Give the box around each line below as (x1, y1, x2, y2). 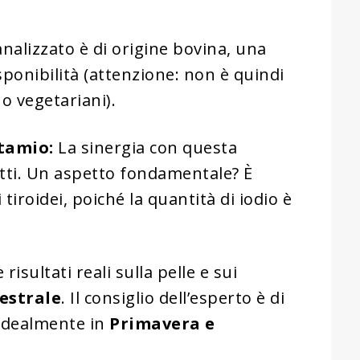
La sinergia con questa (53, 136, 237, 158)
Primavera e (109, 312, 215, 334)
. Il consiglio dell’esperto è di (61, 286, 284, 309)
